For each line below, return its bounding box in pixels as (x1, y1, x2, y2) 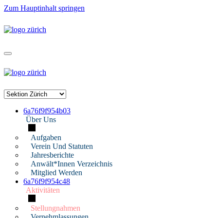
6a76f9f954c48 (23, 177, 70, 185)
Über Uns (26, 115, 56, 124)
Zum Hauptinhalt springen (4, 4, 85, 12)
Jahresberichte (31, 151, 74, 159)
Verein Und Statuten (31, 142, 93, 150)
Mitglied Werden (31, 168, 82, 177)
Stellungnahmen (31, 204, 80, 212)
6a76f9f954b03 (23, 107, 71, 115)
